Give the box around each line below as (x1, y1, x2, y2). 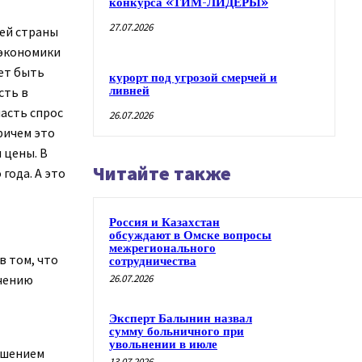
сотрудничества (109, 253, 196, 269)
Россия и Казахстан (109, 214, 220, 230)
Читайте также (93, 160, 231, 186)
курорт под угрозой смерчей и (109, 69, 277, 86)
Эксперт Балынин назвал (109, 310, 252, 326)
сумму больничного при (109, 323, 244, 339)
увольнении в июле (109, 336, 217, 352)
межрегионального (109, 240, 216, 256)
